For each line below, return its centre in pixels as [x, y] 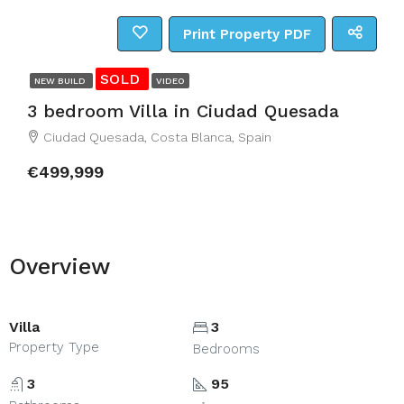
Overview [60, 266]
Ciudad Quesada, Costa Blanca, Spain [157, 137]
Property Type [54, 347]
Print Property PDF [247, 34]
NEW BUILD [61, 81]
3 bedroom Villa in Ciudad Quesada [183, 111]
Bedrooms [226, 349]
